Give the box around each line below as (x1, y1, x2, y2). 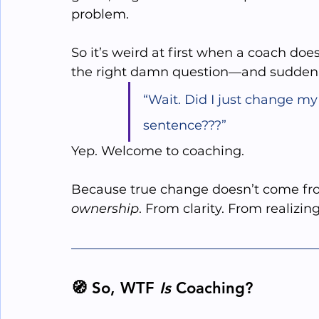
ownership (71, 201, 139, 217)
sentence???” (143, 117, 226, 134)
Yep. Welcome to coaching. (71, 143, 244, 159)
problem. (71, 6, 132, 23)
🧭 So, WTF (71, 278, 159, 298)
